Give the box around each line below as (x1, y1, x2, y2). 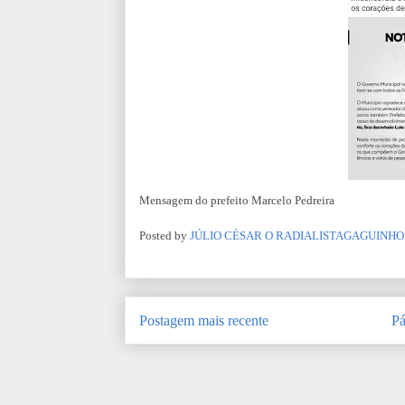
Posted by (139, 228, 190, 242)
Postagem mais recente (139, 312, 268, 328)
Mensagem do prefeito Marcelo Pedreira (139, 193, 337, 207)
